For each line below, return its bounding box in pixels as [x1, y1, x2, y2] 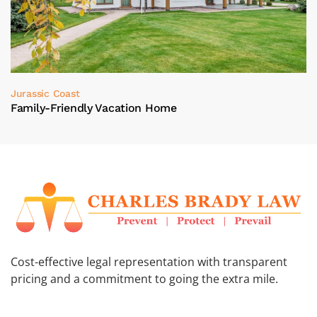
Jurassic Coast [11, 87, 80, 99]
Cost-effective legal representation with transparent [11, 254, 287, 270]
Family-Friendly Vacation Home [11, 100, 177, 115]
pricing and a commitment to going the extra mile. [11, 271, 278, 287]
